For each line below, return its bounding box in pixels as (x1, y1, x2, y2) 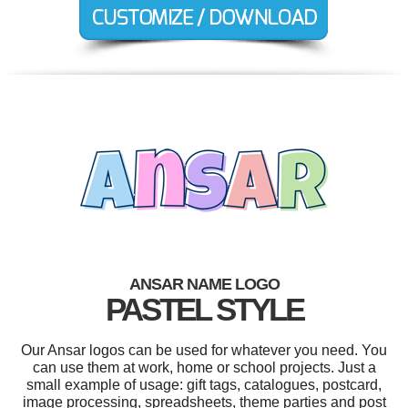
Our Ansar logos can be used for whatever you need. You (21, 342, 387, 358)
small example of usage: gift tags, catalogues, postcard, (26, 376, 382, 393)
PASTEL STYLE (105, 291, 303, 327)
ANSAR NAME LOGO (128, 274, 280, 293)
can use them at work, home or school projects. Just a (32, 359, 376, 375)
